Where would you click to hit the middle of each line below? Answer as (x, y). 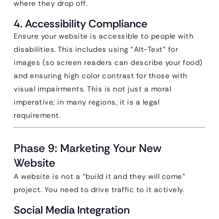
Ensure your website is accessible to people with (104, 36)
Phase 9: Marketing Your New (88, 148)
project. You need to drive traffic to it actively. (99, 190)
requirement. (37, 115)
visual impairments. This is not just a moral (92, 89)
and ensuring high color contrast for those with (101, 76)
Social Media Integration (72, 210)
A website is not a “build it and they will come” (99, 176)
